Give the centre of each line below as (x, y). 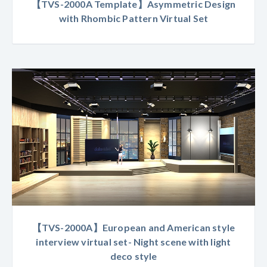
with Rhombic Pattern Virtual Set (133, 18)
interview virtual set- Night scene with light (133, 241)
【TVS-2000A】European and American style (133, 227)
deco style (133, 256)
